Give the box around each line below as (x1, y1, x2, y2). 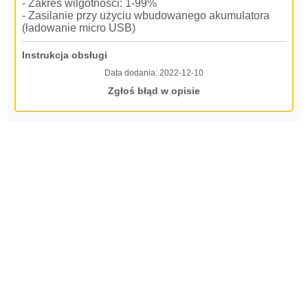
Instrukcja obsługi (22, 49, 108, 61)
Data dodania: (104, 68, 159, 78)
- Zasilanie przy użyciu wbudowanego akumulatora (22, 10, 270, 22)
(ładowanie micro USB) (22, 22, 136, 34)
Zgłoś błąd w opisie (108, 85, 200, 97)
